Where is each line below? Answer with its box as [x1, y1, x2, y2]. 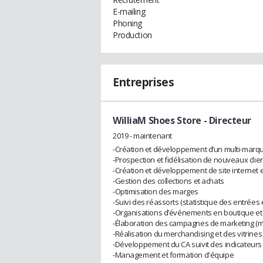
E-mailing [113, 6, 146, 17]
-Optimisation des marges [113, 186, 198, 197]
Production [113, 29, 152, 41]
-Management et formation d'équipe [113, 249, 234, 260]
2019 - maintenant [113, 130, 172, 141]
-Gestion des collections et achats [113, 175, 224, 186]
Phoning [113, 18, 143, 29]
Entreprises [113, 75, 174, 90]
